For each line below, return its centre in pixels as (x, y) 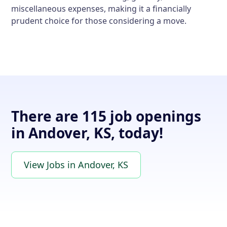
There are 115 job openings (106, 116)
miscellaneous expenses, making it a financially (101, 9)
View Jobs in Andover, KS (76, 165)
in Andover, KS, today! (87, 133)
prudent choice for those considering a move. (99, 21)
